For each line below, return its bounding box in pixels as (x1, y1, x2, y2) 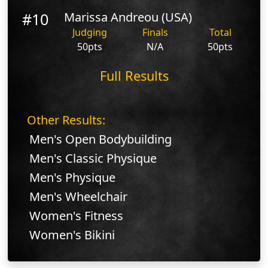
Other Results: (27, 111, 105, 128)
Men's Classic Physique (29, 150, 157, 166)
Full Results (99, 66, 169, 84)
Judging (72, 25, 107, 39)
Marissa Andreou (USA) (64, 8, 193, 25)
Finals (142, 25, 168, 39)
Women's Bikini (29, 226, 115, 243)
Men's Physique (29, 169, 115, 185)
